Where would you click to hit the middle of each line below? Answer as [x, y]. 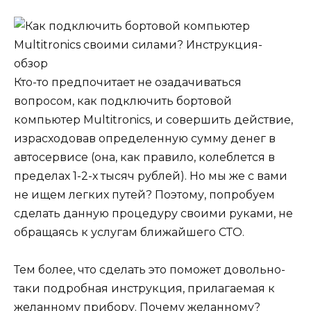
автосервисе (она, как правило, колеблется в [144, 157]
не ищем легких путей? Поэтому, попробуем [144, 194]
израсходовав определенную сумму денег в [145, 138]
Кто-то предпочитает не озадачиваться [128, 82]
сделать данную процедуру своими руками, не [153, 213]
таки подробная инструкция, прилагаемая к [144, 288]
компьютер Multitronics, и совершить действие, [153, 119]
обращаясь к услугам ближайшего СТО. [129, 232]
